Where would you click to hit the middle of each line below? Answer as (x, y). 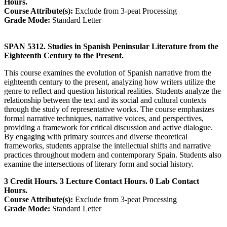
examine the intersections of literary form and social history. (99, 164)
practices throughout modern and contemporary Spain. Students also (113, 155)
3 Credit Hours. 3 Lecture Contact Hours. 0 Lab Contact (102, 181)
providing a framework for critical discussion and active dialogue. (108, 127)
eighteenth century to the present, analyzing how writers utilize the (110, 82)
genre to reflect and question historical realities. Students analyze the (112, 91)
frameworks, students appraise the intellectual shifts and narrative (107, 145)
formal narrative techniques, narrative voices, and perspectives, (104, 118)
